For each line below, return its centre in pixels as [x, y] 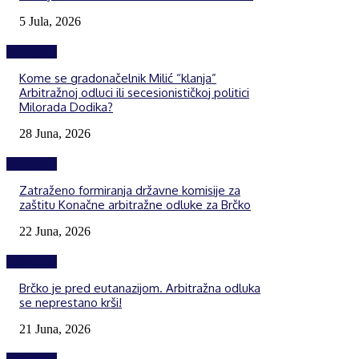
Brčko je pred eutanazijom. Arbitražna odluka [140, 288]
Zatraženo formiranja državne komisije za [130, 190]
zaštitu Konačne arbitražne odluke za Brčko [135, 204]
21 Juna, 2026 [55, 329]
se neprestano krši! [71, 302]
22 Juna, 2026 [55, 231]
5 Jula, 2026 [50, 21]
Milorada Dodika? [66, 107]
